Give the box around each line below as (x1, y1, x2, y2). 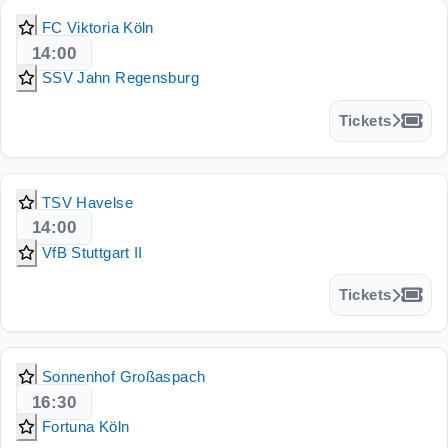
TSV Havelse (41, 193, 133, 211)
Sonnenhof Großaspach (41, 368, 206, 386)
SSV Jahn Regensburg (41, 69, 199, 87)
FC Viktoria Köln (41, 19, 154, 37)
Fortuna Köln (41, 418, 130, 436)
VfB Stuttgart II (41, 243, 143, 261)
